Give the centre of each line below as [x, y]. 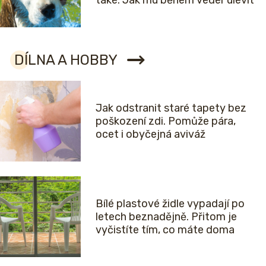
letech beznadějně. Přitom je [166, 217]
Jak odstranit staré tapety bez [171, 108]
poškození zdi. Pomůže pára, [166, 121]
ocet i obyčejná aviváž [151, 134]
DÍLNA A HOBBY [66, 60]
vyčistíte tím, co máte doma [165, 230]
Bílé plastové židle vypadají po [170, 204]
